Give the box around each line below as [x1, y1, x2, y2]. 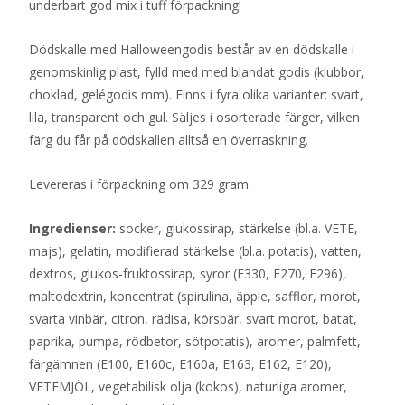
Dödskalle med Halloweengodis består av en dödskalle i [29, 40, 354, 58]
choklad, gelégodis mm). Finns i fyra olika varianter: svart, [29, 85, 363, 103]
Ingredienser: [29, 219, 116, 237]
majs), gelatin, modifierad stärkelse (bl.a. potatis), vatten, [29, 241, 362, 259]
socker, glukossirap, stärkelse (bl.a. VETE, [116, 219, 358, 237]
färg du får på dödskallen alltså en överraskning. [29, 130, 312, 148]
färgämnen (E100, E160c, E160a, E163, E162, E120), [29, 354, 332, 372]
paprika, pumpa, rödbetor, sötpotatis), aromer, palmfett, [29, 332, 361, 350]
